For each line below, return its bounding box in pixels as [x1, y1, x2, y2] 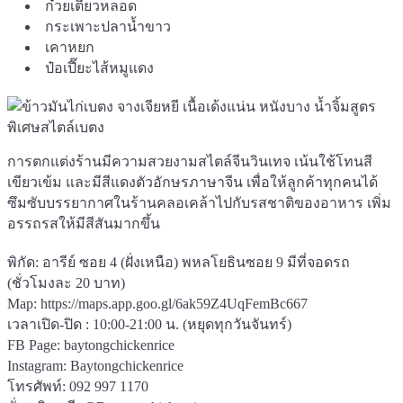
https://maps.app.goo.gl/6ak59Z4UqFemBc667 [40, 295, 308, 311]
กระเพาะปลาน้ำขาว [45, 18, 175, 34]
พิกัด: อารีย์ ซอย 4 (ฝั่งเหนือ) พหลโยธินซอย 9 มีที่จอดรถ [7, 254, 350, 270]
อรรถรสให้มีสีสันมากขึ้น [7, 215, 160, 231]
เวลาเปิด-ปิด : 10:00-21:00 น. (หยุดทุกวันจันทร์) [7, 316, 291, 332]
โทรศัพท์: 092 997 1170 [7, 378, 148, 394]
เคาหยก [45, 39, 94, 55]
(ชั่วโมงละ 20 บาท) [7, 274, 125, 291]
